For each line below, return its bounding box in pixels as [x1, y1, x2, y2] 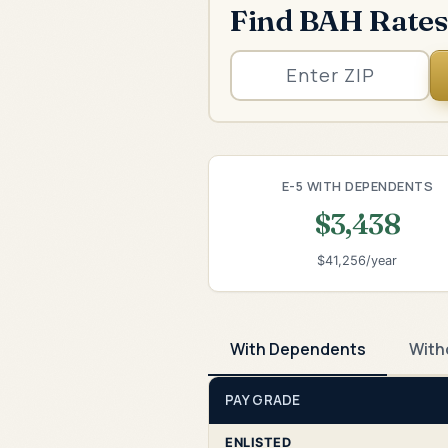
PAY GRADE [225, 390, 301, 409]
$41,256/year [317, 253, 398, 269]
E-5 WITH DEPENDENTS [281, 176, 434, 195]
